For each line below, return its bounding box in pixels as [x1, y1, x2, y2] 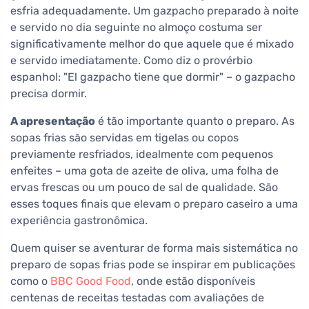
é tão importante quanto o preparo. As [95, 114, 295, 128]
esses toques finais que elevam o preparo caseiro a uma [10, 197, 298, 211]
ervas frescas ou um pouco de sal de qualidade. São [10, 181, 278, 195]
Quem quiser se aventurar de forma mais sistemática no [10, 241, 298, 255]
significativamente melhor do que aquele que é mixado [10, 37, 294, 51]
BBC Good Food [50, 275, 131, 288]
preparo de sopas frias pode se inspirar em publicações [10, 258, 295, 272]
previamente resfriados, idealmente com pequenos [10, 148, 273, 161]
